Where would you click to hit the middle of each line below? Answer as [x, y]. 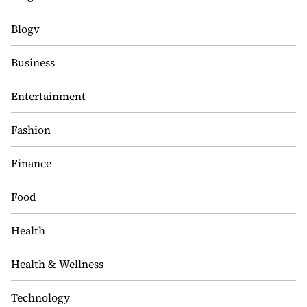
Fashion [31, 130]
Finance [31, 163]
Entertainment [48, 96]
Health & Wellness [57, 264]
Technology [40, 297]
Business [33, 62]
